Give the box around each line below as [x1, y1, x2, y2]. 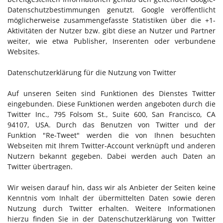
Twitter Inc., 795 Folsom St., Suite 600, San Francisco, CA [7, 110, 216, 119]
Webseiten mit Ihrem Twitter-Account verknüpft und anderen [7, 141, 216, 150]
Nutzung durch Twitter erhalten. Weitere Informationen [7, 204, 216, 213]
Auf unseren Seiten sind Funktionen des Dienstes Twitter [7, 89, 216, 98]
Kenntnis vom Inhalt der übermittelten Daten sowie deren [7, 193, 216, 203]
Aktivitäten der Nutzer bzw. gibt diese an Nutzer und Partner [7, 26, 216, 35]
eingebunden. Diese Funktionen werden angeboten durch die [7, 99, 216, 109]
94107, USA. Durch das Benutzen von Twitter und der [7, 120, 216, 129]
